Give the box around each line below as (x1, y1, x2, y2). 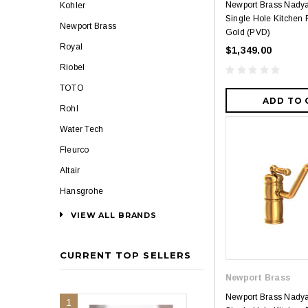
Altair (60, 166, 80, 175)
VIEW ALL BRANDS (70, 210, 157, 220)
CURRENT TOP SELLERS (60, 250, 191, 261)
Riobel (60, 63, 85, 72)
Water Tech (60, 124, 104, 134)
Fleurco (60, 145, 89, 155)
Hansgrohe (60, 186, 104, 196)
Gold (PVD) (225, 27, 271, 38)
